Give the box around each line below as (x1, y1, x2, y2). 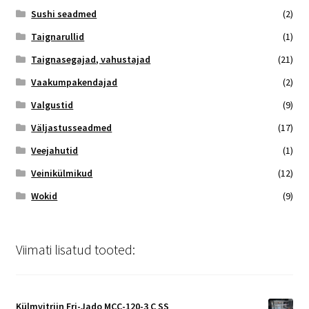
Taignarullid (31, 30, 85, 43)
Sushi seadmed (31, 8, 97, 21)
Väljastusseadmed (31, 121, 112, 134)
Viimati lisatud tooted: (15, 241, 135, 259)
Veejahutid (31, 144, 79, 157)
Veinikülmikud (31, 167, 93, 180)
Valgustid (31, 99, 74, 112)
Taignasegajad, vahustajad (31, 53, 151, 66)
